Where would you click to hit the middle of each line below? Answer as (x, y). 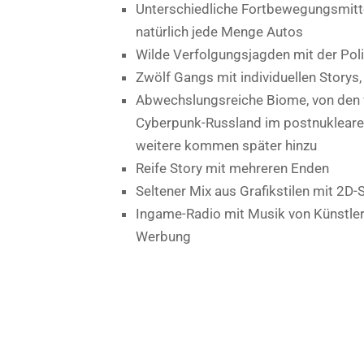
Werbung (163, 236)
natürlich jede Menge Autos (219, 31)
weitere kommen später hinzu (226, 145)
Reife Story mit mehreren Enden (232, 168)
